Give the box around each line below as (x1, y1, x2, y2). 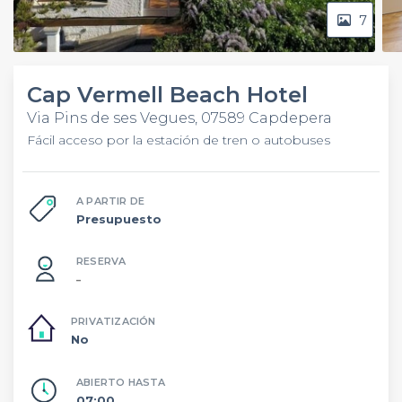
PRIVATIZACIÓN (71, 315, 156, 328)
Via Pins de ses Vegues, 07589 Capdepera (27, 109, 332, 127)
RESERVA (76, 254, 127, 267)
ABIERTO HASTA (76, 375, 166, 389)
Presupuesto (76, 211, 162, 226)
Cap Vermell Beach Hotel (27, 82, 308, 108)
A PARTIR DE (76, 194, 145, 207)
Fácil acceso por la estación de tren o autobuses (27, 132, 330, 148)
